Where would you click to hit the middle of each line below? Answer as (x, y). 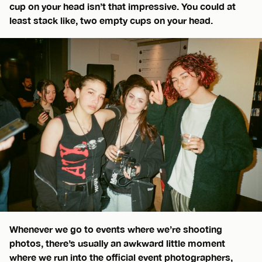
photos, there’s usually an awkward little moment (117, 243)
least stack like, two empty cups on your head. (111, 20)
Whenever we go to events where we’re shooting (116, 229)
